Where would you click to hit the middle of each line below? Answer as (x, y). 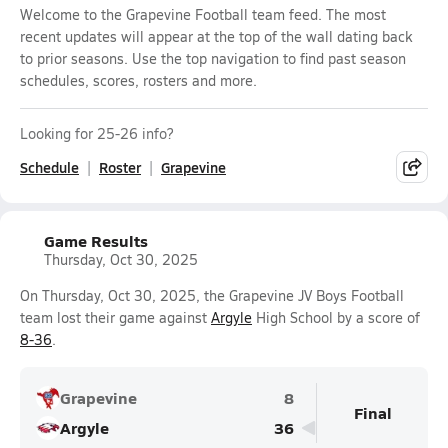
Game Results (96, 240)
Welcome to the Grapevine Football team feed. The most (203, 14)
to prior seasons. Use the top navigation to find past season (213, 58)
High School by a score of (336, 317)
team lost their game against (115, 317)
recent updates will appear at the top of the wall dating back (216, 36)
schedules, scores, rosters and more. (138, 80)
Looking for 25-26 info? (96, 133)
